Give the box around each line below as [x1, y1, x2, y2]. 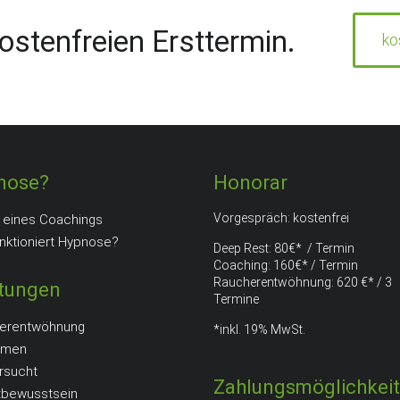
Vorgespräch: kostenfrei [213, 210, 349, 225]
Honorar [213, 171, 287, 194]
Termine [213, 291, 259, 306]
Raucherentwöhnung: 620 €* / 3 [213, 274, 392, 289]
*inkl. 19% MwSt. [213, 321, 305, 337]
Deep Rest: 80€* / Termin [213, 240, 354, 255]
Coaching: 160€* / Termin [213, 257, 358, 272]
